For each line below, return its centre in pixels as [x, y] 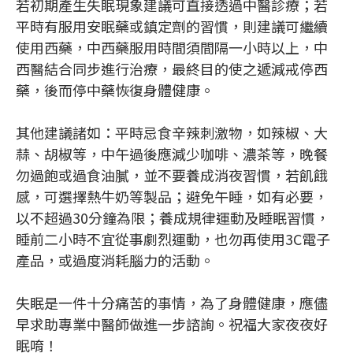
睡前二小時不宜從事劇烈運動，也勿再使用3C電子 [173, 239]
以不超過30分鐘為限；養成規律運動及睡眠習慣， [173, 218]
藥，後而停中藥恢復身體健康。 [115, 90]
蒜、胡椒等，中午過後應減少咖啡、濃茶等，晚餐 [172, 154]
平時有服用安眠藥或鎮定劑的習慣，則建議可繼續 [172, 26]
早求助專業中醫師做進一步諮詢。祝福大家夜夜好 [172, 324]
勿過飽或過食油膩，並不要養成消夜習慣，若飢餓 [172, 175]
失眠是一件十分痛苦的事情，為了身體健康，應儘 [172, 303]
